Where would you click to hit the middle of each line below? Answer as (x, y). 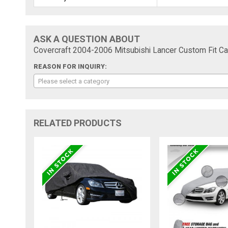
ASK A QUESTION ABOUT (87, 39)
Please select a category (74, 81)
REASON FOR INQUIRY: (70, 66)
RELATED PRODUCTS (78, 123)
